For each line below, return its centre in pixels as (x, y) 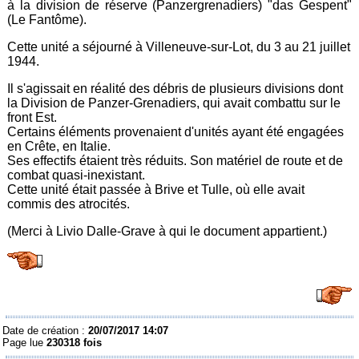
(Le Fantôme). (47, 19)
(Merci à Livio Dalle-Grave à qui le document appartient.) (167, 231)
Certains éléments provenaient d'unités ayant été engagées (176, 131)
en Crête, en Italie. (59, 146)
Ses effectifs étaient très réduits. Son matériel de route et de (175, 160)
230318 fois (75, 342)
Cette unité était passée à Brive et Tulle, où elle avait (156, 189)
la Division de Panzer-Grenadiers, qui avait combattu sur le (174, 103)
